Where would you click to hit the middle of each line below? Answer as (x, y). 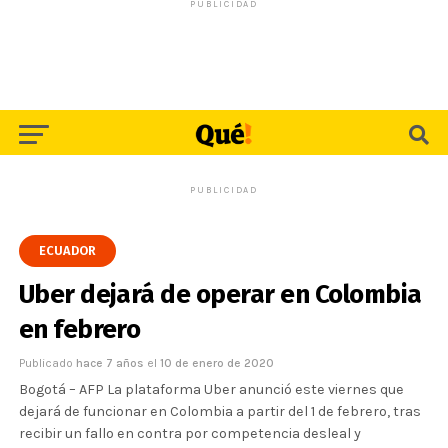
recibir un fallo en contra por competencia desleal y (189, 433)
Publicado (45, 363)
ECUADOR (67, 250)
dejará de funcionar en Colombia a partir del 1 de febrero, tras (219, 411)
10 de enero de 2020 (216, 363)
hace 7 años (111, 363)
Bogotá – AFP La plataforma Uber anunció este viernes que (211, 389)
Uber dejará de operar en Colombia (220, 294)
